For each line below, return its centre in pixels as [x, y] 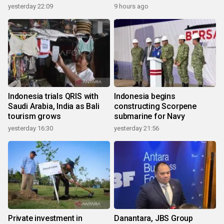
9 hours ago [131, 6]
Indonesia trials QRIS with [53, 96]
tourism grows [34, 116]
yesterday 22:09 [30, 6]
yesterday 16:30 [30, 128]
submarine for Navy [149, 116]
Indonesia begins [145, 96]
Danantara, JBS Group [153, 218]
